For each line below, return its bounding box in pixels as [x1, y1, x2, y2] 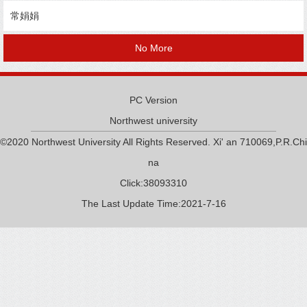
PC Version [129, 95, 177, 106]
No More [134, 42, 173, 53]
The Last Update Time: [81, 198, 181, 209]
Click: [120, 177, 143, 188]
